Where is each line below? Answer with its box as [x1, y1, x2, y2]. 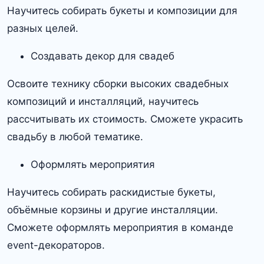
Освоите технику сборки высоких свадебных [7, 78, 229, 90]
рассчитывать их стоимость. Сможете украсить [7, 113, 243, 126]
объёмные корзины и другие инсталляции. [7, 204, 218, 216]
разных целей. [7, 22, 78, 35]
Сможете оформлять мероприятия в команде [7, 222, 233, 234]
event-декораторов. [7, 239, 105, 252]
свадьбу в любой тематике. [7, 131, 143, 143]
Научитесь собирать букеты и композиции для [7, 5, 237, 17]
